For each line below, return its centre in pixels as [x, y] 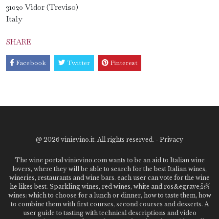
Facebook [31, 63]
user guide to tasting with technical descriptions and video [109, 213]
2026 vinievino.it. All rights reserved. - [102, 139]
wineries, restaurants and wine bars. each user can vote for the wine [109, 177]
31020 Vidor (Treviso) [42, 7]
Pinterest [124, 63]
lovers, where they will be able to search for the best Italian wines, [109, 169]
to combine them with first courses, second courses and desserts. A [109, 204]
